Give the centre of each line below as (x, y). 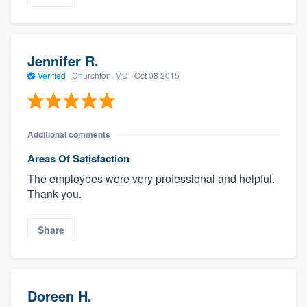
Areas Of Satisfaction (78, 158)
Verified (52, 75)
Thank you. (54, 193)
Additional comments (69, 134)
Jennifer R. (63, 61)
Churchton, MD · (102, 75)
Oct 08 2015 (157, 75)
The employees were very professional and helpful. (151, 178)
